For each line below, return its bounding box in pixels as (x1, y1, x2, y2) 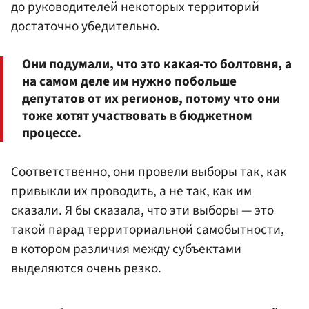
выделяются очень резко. (11, 258, 161, 278)
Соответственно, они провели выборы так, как (11, 161, 287, 181)
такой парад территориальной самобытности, (11, 219, 284, 239)
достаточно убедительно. (11, 17, 160, 37)
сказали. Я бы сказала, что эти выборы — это (11, 200, 274, 220)
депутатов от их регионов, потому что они (22, 89, 280, 109)
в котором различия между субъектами (11, 239, 241, 259)
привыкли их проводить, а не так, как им (11, 181, 252, 201)
